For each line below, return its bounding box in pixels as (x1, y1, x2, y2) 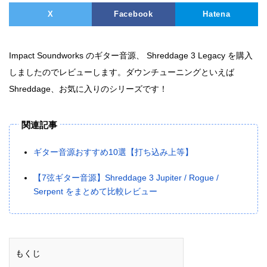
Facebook (113, 10, 153, 18)
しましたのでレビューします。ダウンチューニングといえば (9, 67, 234, 77)
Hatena (203, 10, 231, 18)
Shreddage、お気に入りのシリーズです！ (9, 84, 167, 94)
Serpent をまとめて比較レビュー (33, 187, 157, 196)
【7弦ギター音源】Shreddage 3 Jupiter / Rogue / (33, 173, 219, 182)
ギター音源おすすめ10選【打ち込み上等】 (33, 147, 193, 157)
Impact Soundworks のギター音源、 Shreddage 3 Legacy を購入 (9, 51, 253, 60)
